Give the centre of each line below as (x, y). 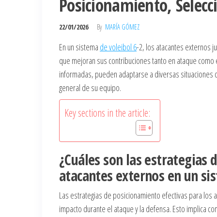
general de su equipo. (90, 87)
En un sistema (79, 47)
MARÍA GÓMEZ (122, 27)
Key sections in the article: (107, 112)
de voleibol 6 (118, 47)
